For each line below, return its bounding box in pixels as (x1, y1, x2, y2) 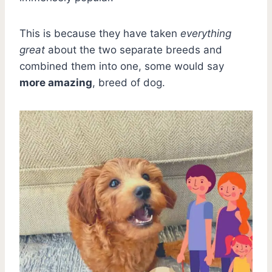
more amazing (19, 76, 92, 89)
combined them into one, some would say (19, 59, 224, 72)
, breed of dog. (92, 76, 165, 89)
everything (180, 27, 231, 39)
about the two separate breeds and (45, 43, 222, 56)
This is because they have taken (19, 27, 180, 39)
